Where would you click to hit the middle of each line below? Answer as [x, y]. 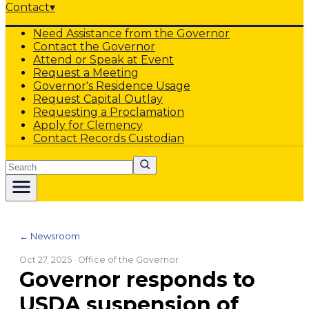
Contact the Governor [94, 47]
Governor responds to [137, 280]
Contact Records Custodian [109, 138]
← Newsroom [50, 236]
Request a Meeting [86, 73]
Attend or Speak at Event [103, 60]
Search [24, 162]
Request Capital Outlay [98, 99]
